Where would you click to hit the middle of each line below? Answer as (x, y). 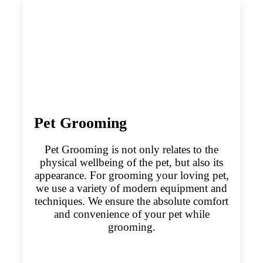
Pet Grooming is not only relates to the (131, 149)
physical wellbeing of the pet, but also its (131, 162)
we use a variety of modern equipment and (131, 188)
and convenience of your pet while (131, 214)
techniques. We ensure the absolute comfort (131, 201)
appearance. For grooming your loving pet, (131, 175)
